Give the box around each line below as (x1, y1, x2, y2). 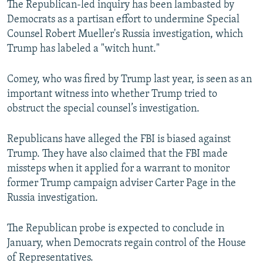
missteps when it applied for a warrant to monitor (7, 163, 230, 175)
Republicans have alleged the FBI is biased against (7, 134, 231, 146)
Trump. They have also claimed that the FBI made (7, 149, 228, 160)
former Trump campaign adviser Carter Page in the (7, 178, 236, 190)
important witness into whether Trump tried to (7, 89, 217, 100)
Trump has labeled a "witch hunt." (7, 43, 160, 55)
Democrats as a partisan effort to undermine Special (7, 14, 240, 26)
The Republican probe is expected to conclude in (7, 223, 224, 235)
